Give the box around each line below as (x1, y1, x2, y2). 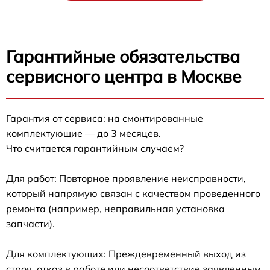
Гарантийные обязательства (6, 46, 240, 67)
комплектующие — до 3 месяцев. (6, 127, 161, 140)
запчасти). (6, 218, 55, 230)
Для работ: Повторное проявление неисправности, (6, 172, 246, 185)
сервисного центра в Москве (6, 66, 242, 87)
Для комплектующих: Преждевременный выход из (6, 248, 246, 260)
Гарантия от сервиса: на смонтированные (6, 112, 203, 125)
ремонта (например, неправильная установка (6, 202, 225, 215)
